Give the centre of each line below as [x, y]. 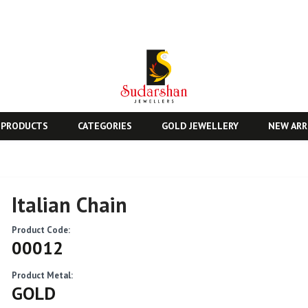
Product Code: [41, 230]
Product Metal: [43, 276]
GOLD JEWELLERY [200, 126]
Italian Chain [70, 205]
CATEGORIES [105, 126]
